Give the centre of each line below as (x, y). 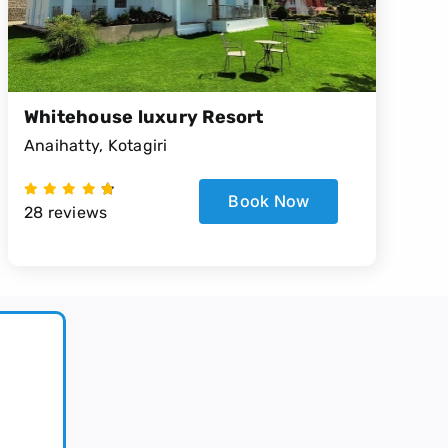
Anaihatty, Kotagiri (95, 145)
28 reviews (65, 212)
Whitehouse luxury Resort (145, 116)
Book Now (269, 200)
